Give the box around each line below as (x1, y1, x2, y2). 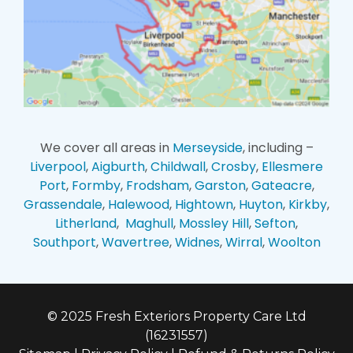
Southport (32, 233, 96, 252)
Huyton (239, 195, 283, 214)
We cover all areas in (39, 139, 173, 158)
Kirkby (288, 195, 327, 214)
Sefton (255, 214, 295, 233)
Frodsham (125, 176, 189, 195)
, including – (242, 139, 314, 158)
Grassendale (24, 195, 102, 214)
